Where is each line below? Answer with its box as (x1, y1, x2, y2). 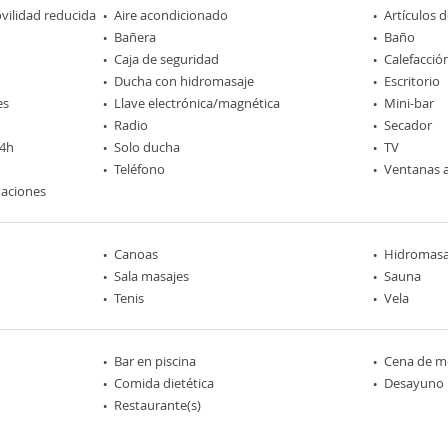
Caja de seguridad (114, 49, 220, 68)
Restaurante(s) (114, 395, 202, 414)
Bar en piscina (114, 351, 197, 370)
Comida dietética (114, 373, 215, 392)
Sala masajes (114, 266, 190, 285)
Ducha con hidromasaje (114, 71, 255, 90)
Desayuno (383, 373, 444, 392)
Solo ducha (114, 137, 181, 156)
